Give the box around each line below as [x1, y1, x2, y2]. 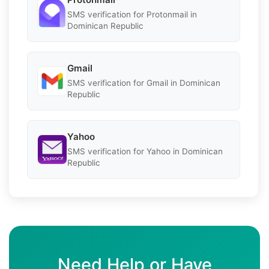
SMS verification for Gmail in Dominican [67, 77, 220, 88]
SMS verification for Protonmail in [67, 9, 197, 19]
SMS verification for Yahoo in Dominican [67, 146, 223, 156]
